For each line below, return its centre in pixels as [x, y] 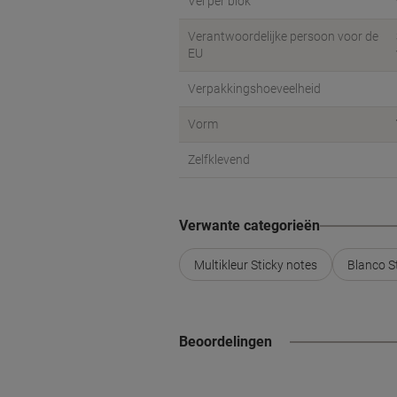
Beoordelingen [226, 342]
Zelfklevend [219, 160]
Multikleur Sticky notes [256, 265]
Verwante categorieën [249, 226]
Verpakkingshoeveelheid [254, 89]
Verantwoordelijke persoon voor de [283, 36]
